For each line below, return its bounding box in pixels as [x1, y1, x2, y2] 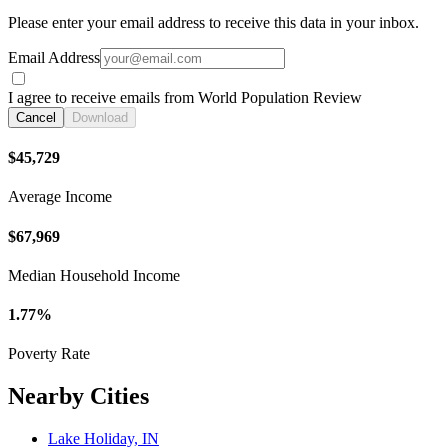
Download [72, 109, 128, 125]
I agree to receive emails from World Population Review [8, 88, 362, 106]
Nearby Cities [8, 383, 149, 410]
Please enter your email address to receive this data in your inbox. [8, 13, 419, 31]
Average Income [8, 188, 112, 206]
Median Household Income [8, 266, 180, 284]
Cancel [16, 109, 56, 125]
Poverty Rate [8, 345, 90, 363]
